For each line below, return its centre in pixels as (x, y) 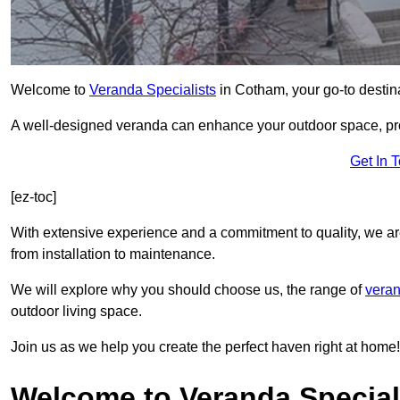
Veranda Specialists (153, 90)
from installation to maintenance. (113, 254)
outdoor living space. (76, 312)
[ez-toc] (33, 197)
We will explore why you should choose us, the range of (188, 290)
